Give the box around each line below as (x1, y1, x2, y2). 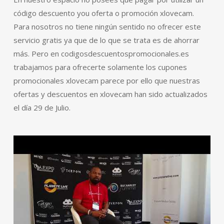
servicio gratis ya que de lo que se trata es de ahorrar (13, 35, 199, 45)
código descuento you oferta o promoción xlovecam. (13, 8, 194, 18)
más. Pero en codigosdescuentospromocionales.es (13, 48, 189, 58)
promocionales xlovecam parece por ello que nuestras (13, 75, 200, 85)
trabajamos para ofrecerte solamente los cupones (13, 62, 187, 72)
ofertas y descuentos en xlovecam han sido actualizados (13, 89, 207, 99)
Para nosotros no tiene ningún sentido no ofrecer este (13, 21, 201, 31)
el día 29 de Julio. (13, 102, 70, 112)
